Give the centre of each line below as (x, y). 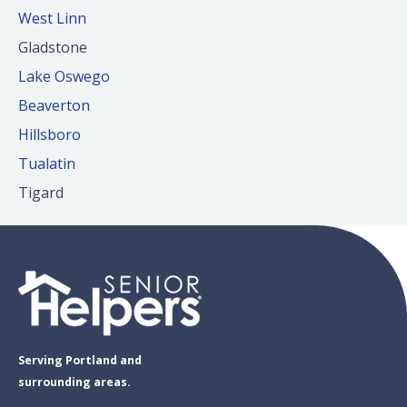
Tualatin (47, 164)
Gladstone (53, 48)
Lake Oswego (64, 77)
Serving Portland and (80, 361)
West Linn (52, 19)
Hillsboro (50, 135)
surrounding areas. (74, 382)
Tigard (41, 193)
